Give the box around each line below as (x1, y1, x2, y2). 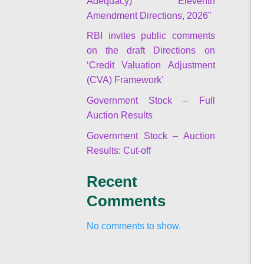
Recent (87, 173, 137, 190)
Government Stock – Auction (87, 130, 215, 141)
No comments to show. (87, 220, 181, 231)
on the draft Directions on (87, 45, 215, 56)
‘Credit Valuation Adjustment (87, 60, 215, 71)
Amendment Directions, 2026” (87, 9, 211, 21)
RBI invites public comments (87, 30, 215, 41)
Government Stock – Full (87, 95, 215, 105)
